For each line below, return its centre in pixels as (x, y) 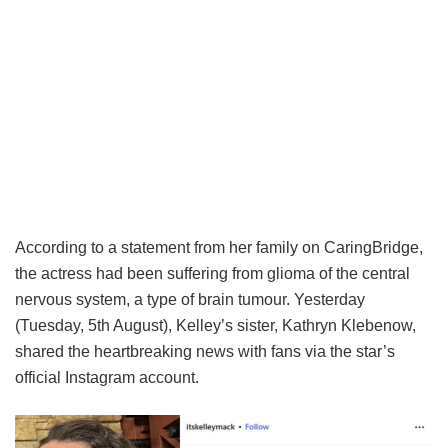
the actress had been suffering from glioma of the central (212, 273)
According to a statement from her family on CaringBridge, (219, 247)
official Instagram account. (107, 377)
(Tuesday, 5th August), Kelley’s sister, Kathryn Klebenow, (215, 325)
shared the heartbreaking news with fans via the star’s (205, 351)
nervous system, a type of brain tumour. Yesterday (190, 299)
